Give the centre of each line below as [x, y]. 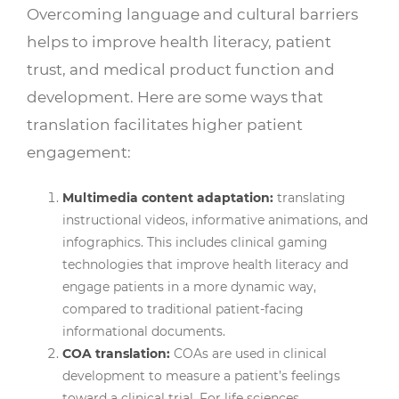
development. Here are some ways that [175, 97]
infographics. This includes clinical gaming [195, 243]
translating [309, 198]
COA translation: [118, 354]
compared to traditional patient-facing [183, 309]
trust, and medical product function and [181, 69]
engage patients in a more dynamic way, [189, 287]
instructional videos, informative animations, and [215, 220]
